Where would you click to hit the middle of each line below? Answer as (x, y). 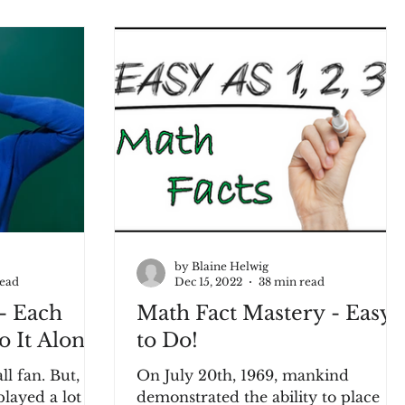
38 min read (292, 282)
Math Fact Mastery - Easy (264, 313)
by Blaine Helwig (221, 266)
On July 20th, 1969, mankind (243, 375)
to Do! (167, 340)
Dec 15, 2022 (208, 282)
